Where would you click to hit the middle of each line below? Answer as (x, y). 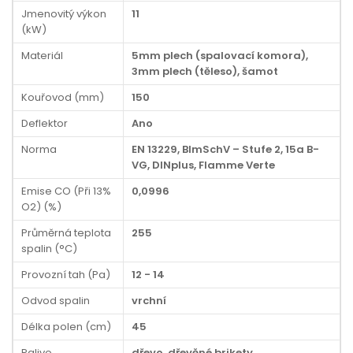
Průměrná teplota (66, 233)
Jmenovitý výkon (64, 14)
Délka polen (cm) (66, 327)
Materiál (42, 56)
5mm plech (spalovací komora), (220, 56)
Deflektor (45, 123)
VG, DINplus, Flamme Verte (203, 165)
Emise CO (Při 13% (66, 191)
